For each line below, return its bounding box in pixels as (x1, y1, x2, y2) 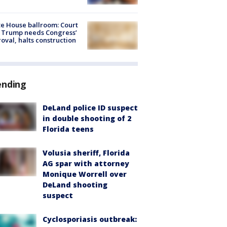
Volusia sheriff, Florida (43, 148, 130, 158)
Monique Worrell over (43, 169, 127, 179)
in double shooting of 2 (43, 113, 131, 124)
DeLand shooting (43, 180, 107, 190)
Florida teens (43, 124, 94, 134)
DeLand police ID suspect (43, 103, 138, 113)
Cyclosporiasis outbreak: (43, 214, 137, 224)
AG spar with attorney (43, 159, 129, 169)
